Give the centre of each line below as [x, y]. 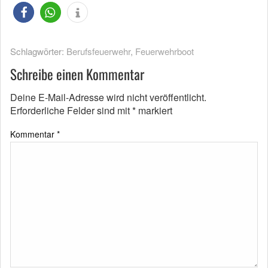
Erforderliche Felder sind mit [71, 110]
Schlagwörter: [38, 51]
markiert [154, 110]
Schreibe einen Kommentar [77, 74]
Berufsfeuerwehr [98, 51]
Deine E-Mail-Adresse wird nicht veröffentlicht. [108, 97]
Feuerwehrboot [165, 51]
